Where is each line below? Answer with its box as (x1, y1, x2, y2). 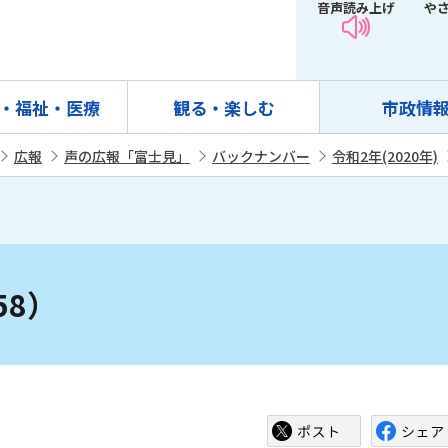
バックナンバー (212, 145, 310, 166)
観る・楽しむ (172, 95, 275, 120)
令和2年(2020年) (332, 145, 438, 166)
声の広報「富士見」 (64, 145, 190, 166)
